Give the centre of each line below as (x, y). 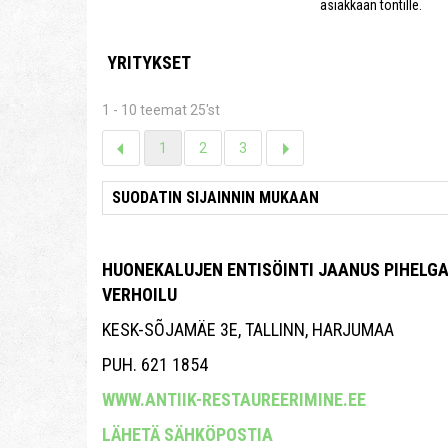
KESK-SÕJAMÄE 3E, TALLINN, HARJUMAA (248, 329)
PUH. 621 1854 (155, 364)
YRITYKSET (149, 62)
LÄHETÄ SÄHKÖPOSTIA (187, 434)
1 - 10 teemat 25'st (161, 109)
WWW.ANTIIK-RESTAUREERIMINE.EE (234, 399)
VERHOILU (139, 294)
